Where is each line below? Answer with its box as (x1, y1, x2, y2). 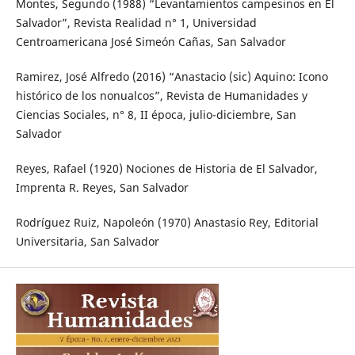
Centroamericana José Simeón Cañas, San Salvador (15, 33, 286, 49)
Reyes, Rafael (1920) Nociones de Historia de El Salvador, (15, 160, 318, 176)
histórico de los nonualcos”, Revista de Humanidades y (15, 87, 307, 103)
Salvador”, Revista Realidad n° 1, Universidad (15, 14, 257, 30)
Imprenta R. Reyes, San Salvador (15, 179, 189, 195)
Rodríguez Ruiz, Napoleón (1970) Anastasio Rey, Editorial (15, 214, 319, 230)
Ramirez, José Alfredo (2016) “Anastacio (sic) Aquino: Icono (15, 68, 328, 84)
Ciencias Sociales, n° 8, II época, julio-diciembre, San (15, 106, 296, 122)
